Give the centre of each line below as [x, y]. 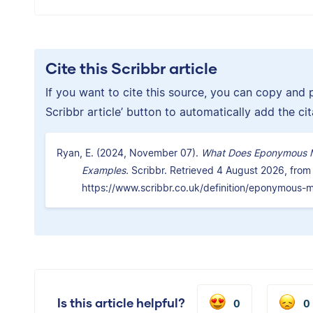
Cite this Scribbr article [131, 68]
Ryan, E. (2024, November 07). [129, 153]
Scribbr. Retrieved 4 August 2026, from [220, 170]
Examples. [105, 170]
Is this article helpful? [121, 303]
